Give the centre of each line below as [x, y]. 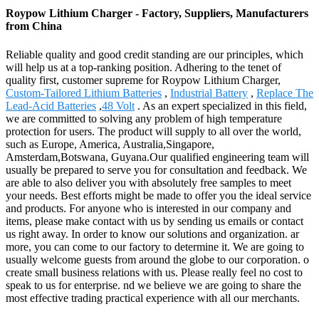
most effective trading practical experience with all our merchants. [153, 298]
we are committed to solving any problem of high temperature [144, 118]
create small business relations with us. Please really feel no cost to [154, 272]
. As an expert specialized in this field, [221, 105]
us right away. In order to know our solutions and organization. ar [152, 234]
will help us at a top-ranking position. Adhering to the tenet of [143, 67]
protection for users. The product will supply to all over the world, [153, 131]
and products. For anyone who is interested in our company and [148, 208]
